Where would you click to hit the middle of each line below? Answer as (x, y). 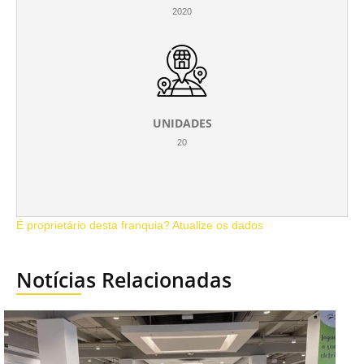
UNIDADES (182, 123)
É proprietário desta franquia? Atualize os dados (140, 225)
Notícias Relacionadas (124, 279)
